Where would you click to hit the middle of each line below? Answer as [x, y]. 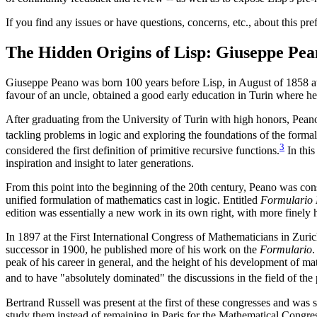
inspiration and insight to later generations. [100, 163]
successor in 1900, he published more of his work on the [133, 250]
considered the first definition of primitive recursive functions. [143, 151]
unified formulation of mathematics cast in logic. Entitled [133, 200]
